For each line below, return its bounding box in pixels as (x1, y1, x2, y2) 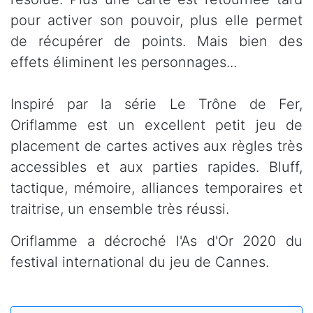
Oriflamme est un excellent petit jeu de (10, 116, 303, 133)
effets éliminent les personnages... (10, 53, 237, 71)
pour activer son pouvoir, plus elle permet (10, 11, 303, 29)
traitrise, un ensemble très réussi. (10, 200, 229, 217)
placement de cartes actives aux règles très (10, 137, 303, 154)
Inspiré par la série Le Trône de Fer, (10, 95, 303, 112)
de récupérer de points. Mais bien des (10, 32, 303, 50)
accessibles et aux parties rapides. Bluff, (10, 158, 303, 175)
